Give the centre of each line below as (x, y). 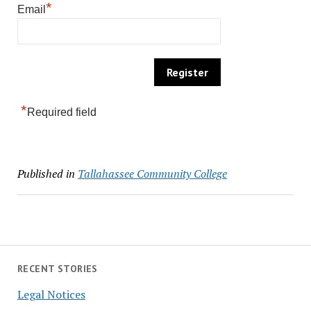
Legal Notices (51, 294)
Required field (61, 112)
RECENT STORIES (57, 269)
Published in (46, 174)
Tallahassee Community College (152, 174)
